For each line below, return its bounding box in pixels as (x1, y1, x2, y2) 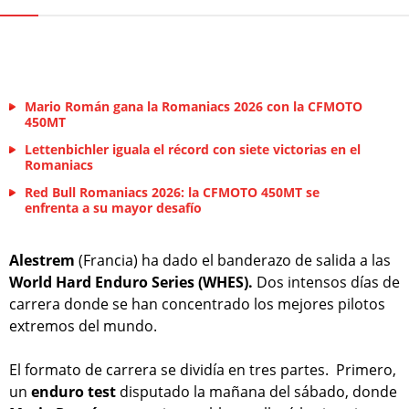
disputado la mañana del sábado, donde (116, 382, 397, 403)
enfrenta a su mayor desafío (25, 199, 202, 217)
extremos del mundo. (9, 316, 157, 337)
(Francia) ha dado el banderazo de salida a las (75, 250, 391, 271)
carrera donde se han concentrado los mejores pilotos (9, 294, 385, 315)
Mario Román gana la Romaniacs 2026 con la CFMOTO (25, 98, 362, 116)
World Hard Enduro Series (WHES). (9, 272, 253, 293)
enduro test (31, 382, 116, 403)
